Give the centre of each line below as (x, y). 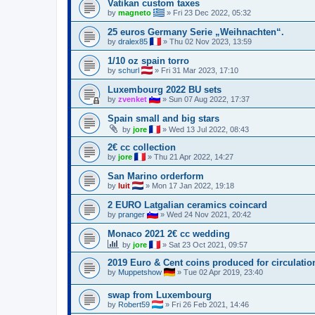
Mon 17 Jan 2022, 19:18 (193, 185)
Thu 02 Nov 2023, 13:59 (211, 41)
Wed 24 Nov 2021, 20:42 (209, 214)
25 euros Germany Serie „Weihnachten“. (196, 32)
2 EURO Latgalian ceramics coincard (187, 205)
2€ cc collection (142, 147)
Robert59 (134, 305)
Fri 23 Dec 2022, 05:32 (212, 12)
